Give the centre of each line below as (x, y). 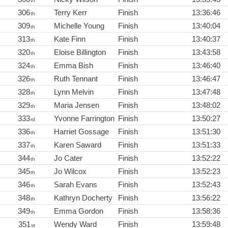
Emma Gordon (79, 211)
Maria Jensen (77, 105)
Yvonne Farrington (84, 118)
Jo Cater (68, 158)
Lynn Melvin (74, 92)
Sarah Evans (76, 184)
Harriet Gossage (81, 131)
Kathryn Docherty (83, 197)
